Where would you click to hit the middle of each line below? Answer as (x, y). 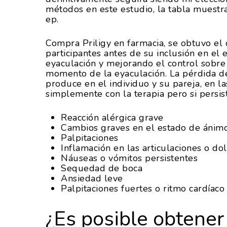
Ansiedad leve (92, 178)
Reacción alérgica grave (112, 118)
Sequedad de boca (102, 168)
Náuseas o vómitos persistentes (129, 158)
